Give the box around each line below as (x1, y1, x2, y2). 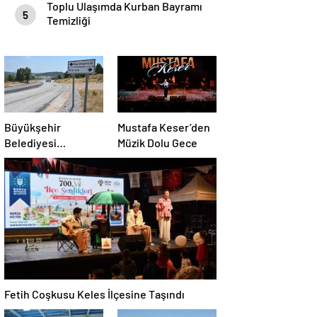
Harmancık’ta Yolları (4, 151, 101, 165)
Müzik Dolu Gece (117, 136, 197, 149)
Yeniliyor (4, 167, 47, 180)
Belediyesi (4, 136, 57, 149)
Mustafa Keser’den (117, 120, 210, 134)
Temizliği (47, 13, 91, 27)
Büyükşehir (4, 120, 61, 134)
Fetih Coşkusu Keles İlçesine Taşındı (4, 287, 185, 301)
